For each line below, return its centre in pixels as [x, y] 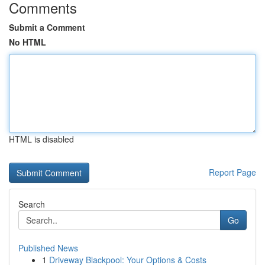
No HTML [28, 42]
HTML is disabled [41, 139]
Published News [48, 248]
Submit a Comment [47, 27]
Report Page [232, 172]
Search [32, 204]
